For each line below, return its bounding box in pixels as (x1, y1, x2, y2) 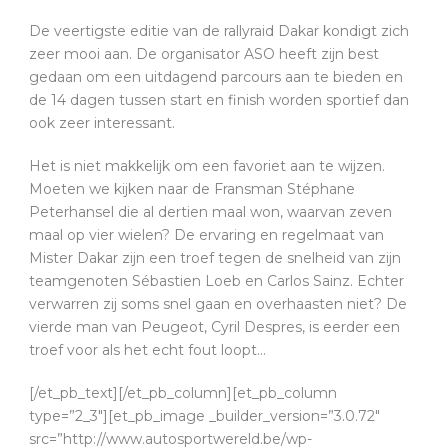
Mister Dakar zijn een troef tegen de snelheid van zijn (29, 248, 401, 267)
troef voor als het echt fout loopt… (29, 340, 266, 359)
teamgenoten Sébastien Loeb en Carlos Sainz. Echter (29, 271, 404, 290)
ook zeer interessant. (29, 113, 175, 132)
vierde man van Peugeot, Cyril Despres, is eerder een (29, 317, 400, 336)
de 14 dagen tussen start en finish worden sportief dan (29, 90, 409, 109)
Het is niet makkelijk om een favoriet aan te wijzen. (29, 156, 385, 175)
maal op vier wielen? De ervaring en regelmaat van (29, 225, 384, 244)
